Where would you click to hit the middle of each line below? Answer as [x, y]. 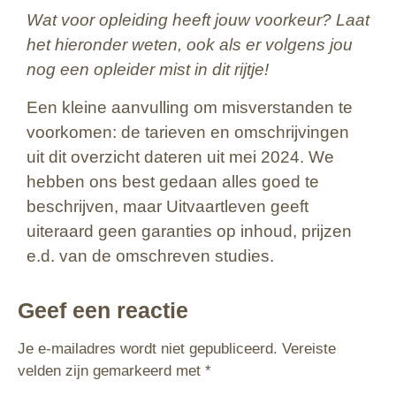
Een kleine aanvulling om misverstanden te [190, 107]
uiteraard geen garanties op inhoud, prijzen [189, 231]
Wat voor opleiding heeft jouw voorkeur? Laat [198, 20]
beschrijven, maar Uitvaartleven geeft [168, 206]
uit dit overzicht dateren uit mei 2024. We [180, 156]
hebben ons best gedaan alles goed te [173, 181]
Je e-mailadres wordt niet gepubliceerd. [148, 349]
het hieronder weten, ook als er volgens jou [190, 45]
